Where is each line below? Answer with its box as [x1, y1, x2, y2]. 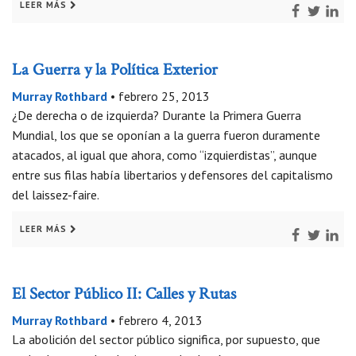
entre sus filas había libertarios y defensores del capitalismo [12, 167, 333, 184]
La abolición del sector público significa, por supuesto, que [12, 331, 320, 348]
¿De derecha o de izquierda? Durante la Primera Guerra [12, 107, 301, 124]
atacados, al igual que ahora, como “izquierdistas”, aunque [12, 147, 317, 164]
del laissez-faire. [12, 187, 99, 203]
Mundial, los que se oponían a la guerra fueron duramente [12, 127, 320, 144]
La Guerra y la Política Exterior [12, 59, 218, 83]
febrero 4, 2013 [118, 312, 203, 329]
